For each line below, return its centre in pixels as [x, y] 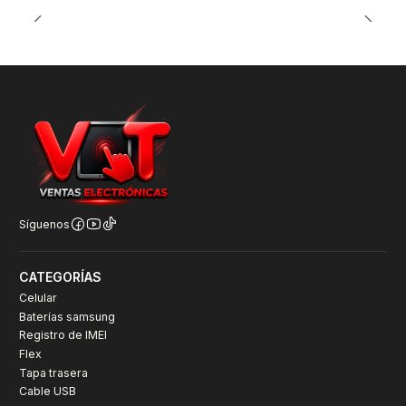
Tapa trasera [53, 372]
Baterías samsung [67, 316]
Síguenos [44, 224]
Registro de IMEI [63, 335]
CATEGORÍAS [60, 277]
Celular [38, 298]
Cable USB [48, 391]
